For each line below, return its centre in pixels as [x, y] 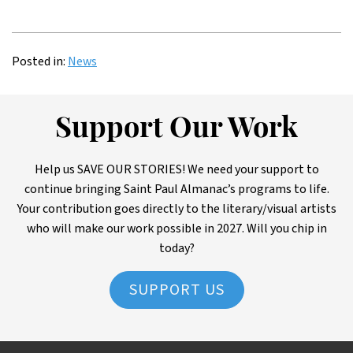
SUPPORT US [176, 290]
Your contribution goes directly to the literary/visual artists [176, 209]
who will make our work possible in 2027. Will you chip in [176, 229]
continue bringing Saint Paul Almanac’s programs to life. [176, 190]
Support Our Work [176, 130]
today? [176, 249]
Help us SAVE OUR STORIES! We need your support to [176, 170]
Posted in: [39, 62]
